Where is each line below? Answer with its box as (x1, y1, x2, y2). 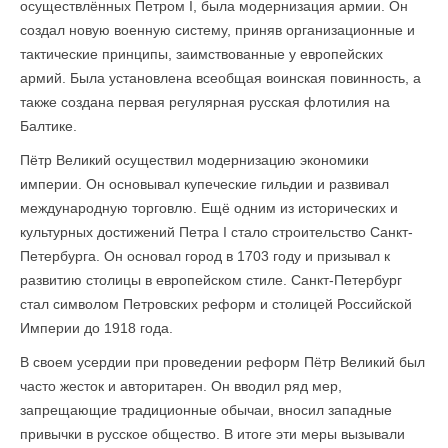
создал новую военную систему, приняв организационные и (20, 22, 415, 38)
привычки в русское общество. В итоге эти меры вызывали (20, 426, 405, 442)
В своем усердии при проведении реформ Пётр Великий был (20, 354, 425, 370)
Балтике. (20, 118, 77, 134)
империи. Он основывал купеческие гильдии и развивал (20, 176, 389, 192)
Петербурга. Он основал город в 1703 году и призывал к (20, 248, 390, 264)
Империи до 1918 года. (20, 320, 173, 336)
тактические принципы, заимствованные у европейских (20, 46, 383, 62)
